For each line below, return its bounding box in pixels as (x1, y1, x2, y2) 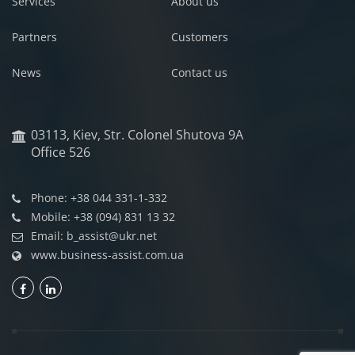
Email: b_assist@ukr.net (31, 227, 157, 243)
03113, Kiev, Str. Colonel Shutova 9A (31, 125, 243, 143)
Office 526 (31, 143, 90, 161)
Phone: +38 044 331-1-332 (31, 189, 167, 205)
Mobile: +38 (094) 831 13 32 (31, 208, 175, 224)
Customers (170, 29, 228, 44)
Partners (12, 29, 57, 44)
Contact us (170, 64, 227, 80)
